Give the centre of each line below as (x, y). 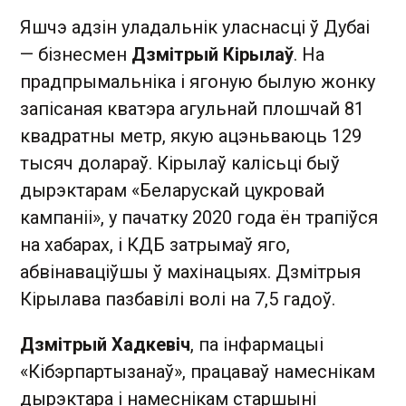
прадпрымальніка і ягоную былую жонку (198, 81)
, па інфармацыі (257, 344)
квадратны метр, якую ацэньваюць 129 (191, 135)
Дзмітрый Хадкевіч (105, 344)
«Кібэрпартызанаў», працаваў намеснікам (198, 371)
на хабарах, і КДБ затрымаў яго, (155, 244)
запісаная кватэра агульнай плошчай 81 (192, 108)
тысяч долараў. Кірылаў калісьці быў (180, 163)
